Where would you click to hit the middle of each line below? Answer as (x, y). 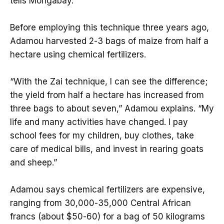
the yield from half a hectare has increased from (107, 95)
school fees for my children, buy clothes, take (102, 135)
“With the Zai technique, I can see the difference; (109, 81)
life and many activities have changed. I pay (99, 122)
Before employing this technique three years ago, (109, 27)
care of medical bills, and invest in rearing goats (107, 149)
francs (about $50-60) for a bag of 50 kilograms (107, 217)
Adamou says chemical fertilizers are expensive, (107, 190)
